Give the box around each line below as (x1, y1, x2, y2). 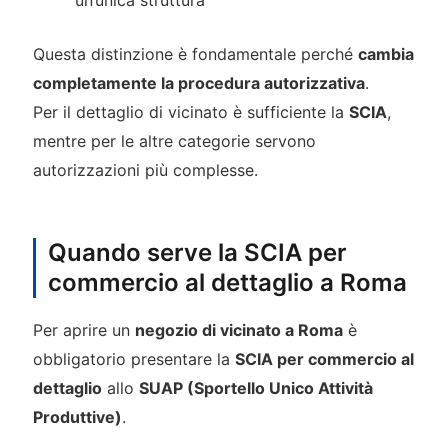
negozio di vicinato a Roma (134, 320, 343, 341)
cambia (357, 44, 414, 65)
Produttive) (32, 407, 122, 428)
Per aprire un (32, 320, 135, 341)
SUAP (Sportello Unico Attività (138, 378, 373, 399)
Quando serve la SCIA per (47, 238, 347, 268)
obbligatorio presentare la (32, 349, 235, 370)
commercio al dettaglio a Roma (47, 268, 407, 298)
